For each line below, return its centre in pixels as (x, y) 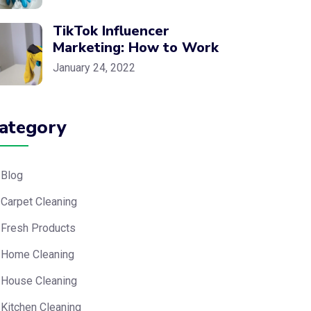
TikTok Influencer (111, 31)
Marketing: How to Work (136, 48)
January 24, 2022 (94, 68)
